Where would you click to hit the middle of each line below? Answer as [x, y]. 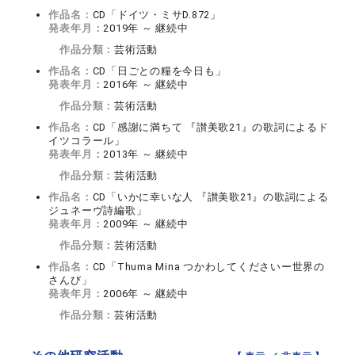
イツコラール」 [87, 141]
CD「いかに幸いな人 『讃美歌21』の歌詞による [210, 197]
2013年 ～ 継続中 [146, 155]
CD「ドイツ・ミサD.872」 [157, 15]
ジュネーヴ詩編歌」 [98, 211]
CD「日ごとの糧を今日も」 [159, 71]
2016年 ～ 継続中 [146, 85]
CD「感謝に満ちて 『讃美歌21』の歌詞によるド [210, 128]
